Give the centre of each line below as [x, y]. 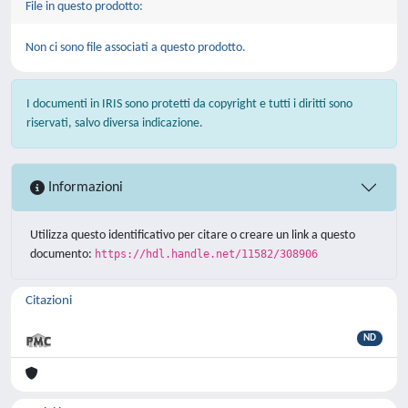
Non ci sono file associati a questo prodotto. [136, 48]
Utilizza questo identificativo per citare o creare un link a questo [193, 235]
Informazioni [84, 187]
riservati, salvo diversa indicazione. [115, 123]
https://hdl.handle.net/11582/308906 [206, 254]
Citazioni [49, 301]
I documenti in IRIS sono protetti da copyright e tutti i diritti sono [189, 104]
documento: [62, 255]
